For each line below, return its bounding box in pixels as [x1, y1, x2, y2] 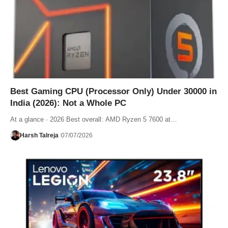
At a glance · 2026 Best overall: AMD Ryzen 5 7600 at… [10, 115, 177, 123]
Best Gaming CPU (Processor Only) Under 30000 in [10, 86, 217, 96]
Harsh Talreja [19, 131, 59, 139]
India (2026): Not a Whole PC [10, 98, 126, 108]
